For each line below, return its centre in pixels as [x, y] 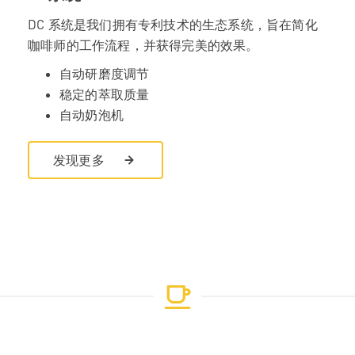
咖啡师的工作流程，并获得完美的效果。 [143, 45]
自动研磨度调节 [105, 73]
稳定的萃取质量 [105, 94]
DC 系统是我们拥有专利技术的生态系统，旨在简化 [173, 24]
